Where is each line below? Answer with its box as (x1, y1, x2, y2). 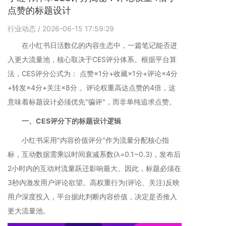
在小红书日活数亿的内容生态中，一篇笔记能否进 (8, 41, 177, 49)
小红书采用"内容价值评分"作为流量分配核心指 (8, 136, 169, 144)
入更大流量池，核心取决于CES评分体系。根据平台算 (8, 55, 177, 64)
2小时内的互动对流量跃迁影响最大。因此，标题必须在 (8, 164, 181, 173)
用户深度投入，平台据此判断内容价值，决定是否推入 (8, 192, 177, 201)
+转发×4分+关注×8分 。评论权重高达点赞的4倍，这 (8, 83, 176, 92)
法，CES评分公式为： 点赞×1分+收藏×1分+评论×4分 (8, 69, 178, 78)
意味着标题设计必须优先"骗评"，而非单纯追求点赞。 (8, 97, 176, 106)
